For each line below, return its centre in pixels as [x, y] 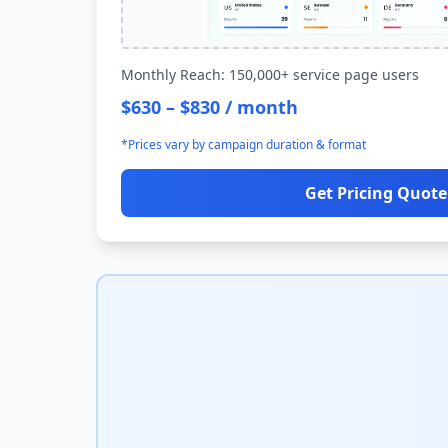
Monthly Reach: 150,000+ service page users [270, 74]
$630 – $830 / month [209, 107]
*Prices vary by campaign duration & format [243, 144]
